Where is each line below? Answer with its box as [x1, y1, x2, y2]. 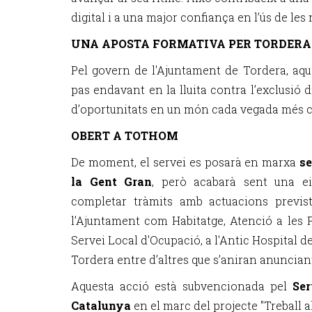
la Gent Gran [71, 174, 152, 189]
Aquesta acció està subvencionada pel [71, 279, 292, 293]
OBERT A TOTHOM [71, 128, 178, 143]
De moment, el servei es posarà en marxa [71, 155, 297, 169]
